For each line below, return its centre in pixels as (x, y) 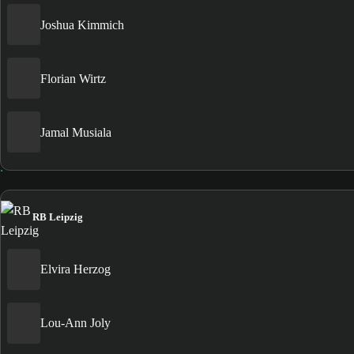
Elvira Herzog (75, 269)
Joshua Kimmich (82, 24)
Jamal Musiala (76, 132)
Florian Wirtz (73, 78)
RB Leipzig (58, 217)
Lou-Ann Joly (75, 323)
